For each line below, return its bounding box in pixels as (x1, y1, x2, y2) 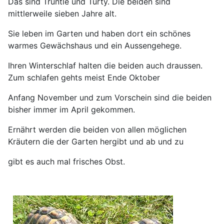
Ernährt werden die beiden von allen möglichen (8, 124, 186, 134)
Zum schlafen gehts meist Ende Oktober (8, 72, 162, 82)
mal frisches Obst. (57, 156, 130, 166)
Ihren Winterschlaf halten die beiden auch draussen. (8, 60, 202, 70)
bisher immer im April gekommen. (8, 104, 135, 114)
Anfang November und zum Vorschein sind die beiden (8, 92, 211, 102)
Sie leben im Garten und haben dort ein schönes (8, 28, 190, 38)
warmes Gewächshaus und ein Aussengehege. (8, 40, 181, 50)
